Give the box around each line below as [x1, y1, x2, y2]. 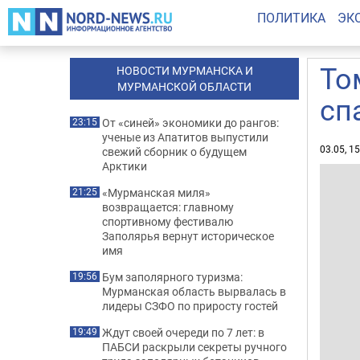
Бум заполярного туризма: [102, 269, 243, 284]
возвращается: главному [102, 199, 234, 215]
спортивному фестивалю [102, 214, 233, 229]
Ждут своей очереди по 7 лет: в [102, 325, 264, 340]
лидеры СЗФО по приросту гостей [102, 298, 278, 313]
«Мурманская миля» [102, 185, 211, 200]
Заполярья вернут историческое [102, 228, 274, 243]
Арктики [102, 158, 147, 174]
